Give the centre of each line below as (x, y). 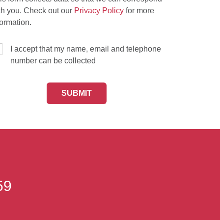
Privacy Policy (99, 11)
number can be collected (53, 61)
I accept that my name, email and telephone (86, 49)
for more (139, 11)
